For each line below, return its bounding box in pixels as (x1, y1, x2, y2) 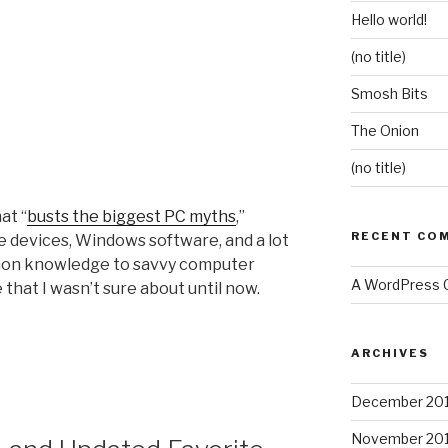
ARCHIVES (350, 345, 429, 360)
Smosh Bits (350, 84, 428, 102)
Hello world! (350, 10, 427, 28)
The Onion (350, 121, 419, 139)
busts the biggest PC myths (27, 207, 236, 226)
